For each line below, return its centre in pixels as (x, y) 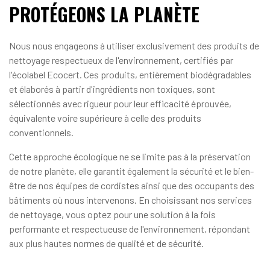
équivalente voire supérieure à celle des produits (105, 118)
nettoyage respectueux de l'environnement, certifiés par (121, 60)
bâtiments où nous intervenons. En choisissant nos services (130, 200)
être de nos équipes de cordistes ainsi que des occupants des (132, 186)
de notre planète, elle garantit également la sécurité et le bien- (131, 171)
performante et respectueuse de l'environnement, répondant (130, 229)
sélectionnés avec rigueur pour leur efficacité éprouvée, (120, 104)
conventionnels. (41, 133)
